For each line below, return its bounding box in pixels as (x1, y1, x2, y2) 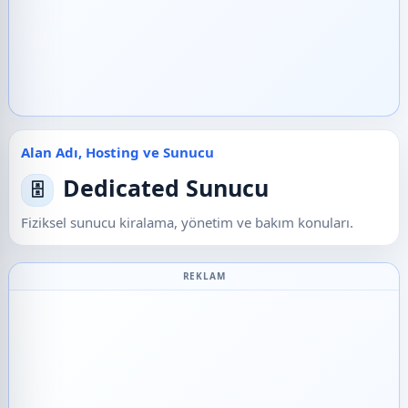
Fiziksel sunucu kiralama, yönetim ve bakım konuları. (21, 213, 353, 232)
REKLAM (182, 270, 226, 283)
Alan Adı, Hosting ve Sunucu (21, 143, 214, 161)
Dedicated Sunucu (63, 172, 269, 203)
